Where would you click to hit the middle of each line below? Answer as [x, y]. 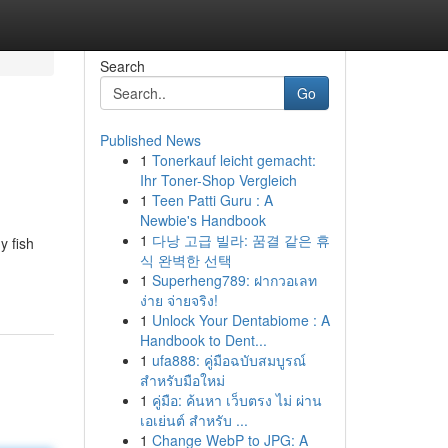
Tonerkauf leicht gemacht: [233, 160]
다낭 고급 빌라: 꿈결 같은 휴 [240, 240]
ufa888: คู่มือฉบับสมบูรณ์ [228, 360]
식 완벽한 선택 [185, 260]
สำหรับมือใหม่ [182, 380]
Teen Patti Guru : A [212, 200]
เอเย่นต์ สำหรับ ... [193, 420]
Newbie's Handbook [202, 220]
